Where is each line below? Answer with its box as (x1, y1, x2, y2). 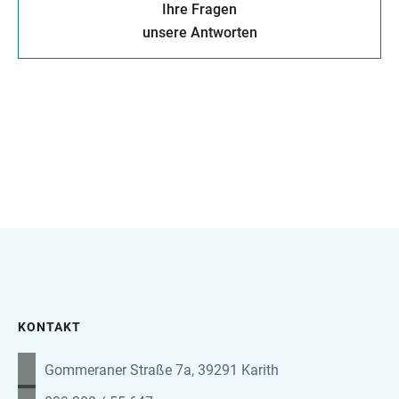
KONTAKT (18, 320, 81, 334)
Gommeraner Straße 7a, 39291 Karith (45, 362, 279, 379)
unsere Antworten (142, 24, 257, 41)
